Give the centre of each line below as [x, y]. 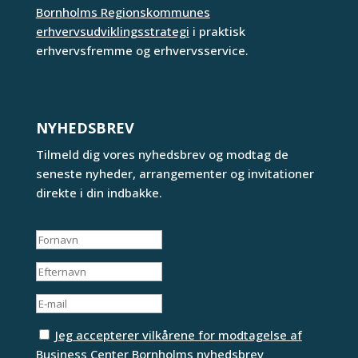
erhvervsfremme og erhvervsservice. [142, 50]
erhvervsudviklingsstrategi [112, 31]
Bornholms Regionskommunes [123, 12]
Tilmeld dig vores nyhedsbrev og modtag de [162, 154]
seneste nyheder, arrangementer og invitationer [175, 173]
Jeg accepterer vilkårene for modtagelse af [178, 334]
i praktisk [217, 31]
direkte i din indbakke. [99, 192]
